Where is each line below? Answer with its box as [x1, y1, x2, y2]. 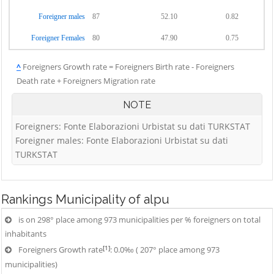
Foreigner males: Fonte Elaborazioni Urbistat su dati [15, 135, 228, 146]
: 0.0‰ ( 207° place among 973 [110, 244, 220, 255]
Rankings [1, 192, 56, 207]
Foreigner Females [31, 34, 85, 42]
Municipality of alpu [56, 192, 169, 207]
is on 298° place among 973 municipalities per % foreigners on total [18, 214, 261, 225]
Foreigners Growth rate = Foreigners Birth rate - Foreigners [21, 61, 234, 72]
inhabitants [5, 228, 46, 239]
